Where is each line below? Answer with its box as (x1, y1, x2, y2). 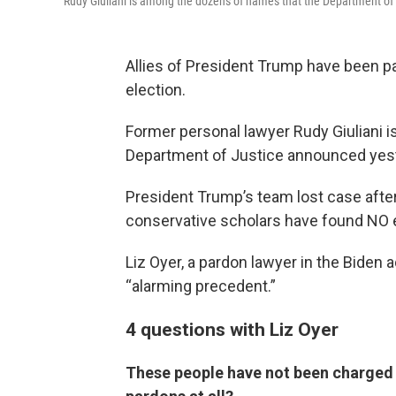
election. (126, 80, 186, 100)
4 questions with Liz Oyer (126, 318, 339, 341)
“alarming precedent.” (126, 277, 276, 296)
